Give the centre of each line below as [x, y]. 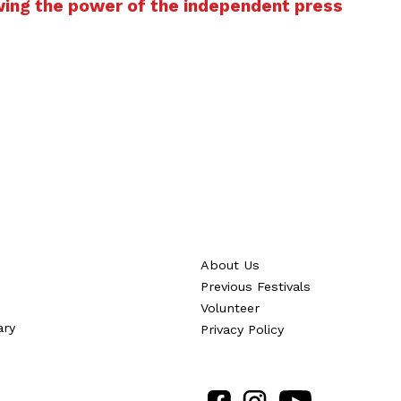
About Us [230, 265]
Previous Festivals [256, 286]
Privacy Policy [242, 329]
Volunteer [230, 308]
